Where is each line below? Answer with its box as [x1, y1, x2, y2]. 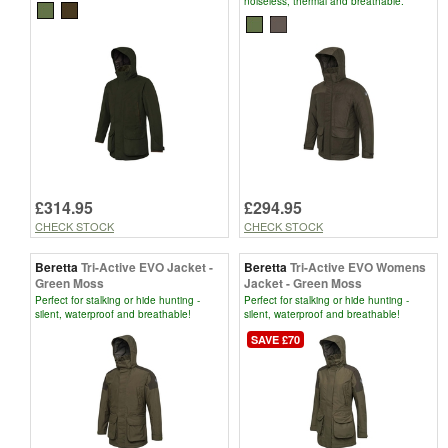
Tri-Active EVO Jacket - [81, 257, 213, 276]
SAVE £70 [251, 331, 300, 347]
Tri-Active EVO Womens [290, 257, 426, 276]
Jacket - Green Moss [244, 273, 362, 292]
